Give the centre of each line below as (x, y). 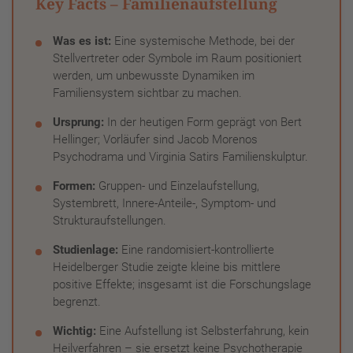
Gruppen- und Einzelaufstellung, (177, 186)
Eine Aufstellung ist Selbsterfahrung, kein (203, 331)
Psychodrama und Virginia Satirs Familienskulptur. (180, 156)
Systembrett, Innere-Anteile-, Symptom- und (164, 203)
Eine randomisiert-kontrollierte (196, 249)
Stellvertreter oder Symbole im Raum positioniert (177, 58)
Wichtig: (74, 331)
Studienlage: (85, 249)
